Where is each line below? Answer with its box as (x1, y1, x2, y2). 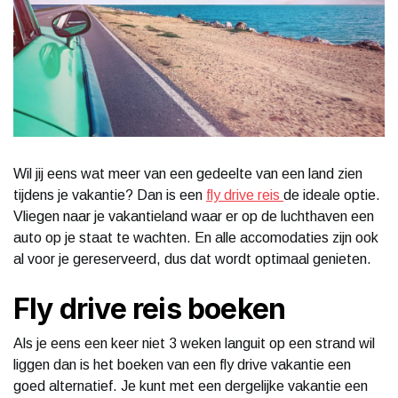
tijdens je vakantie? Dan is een (13, 187, 206, 203)
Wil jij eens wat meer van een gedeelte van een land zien (13, 165, 362, 181)
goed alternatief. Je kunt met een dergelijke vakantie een (13, 378, 368, 394)
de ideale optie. (283, 187, 380, 203)
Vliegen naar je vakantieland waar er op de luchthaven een (13, 208, 374, 224)
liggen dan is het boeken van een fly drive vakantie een (13, 356, 351, 372)
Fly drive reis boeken (13, 291, 286, 326)
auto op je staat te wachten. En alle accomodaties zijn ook (13, 229, 378, 245)
